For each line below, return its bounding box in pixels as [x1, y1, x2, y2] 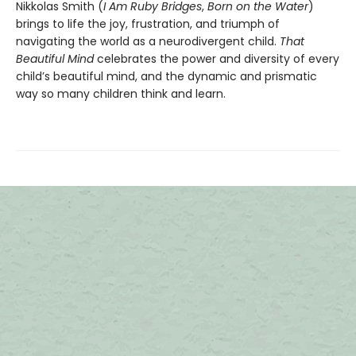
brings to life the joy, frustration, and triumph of [16, 16, 280, 32]
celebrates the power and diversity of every [97, 51, 339, 67]
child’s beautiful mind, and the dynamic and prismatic [16, 68, 317, 84]
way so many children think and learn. [16, 86, 226, 102]
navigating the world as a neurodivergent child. [16, 33, 280, 49]
